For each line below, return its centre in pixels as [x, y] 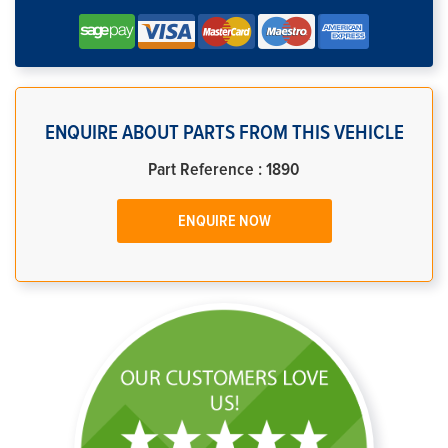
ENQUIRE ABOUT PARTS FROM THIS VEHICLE [224, 132]
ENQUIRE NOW [224, 221]
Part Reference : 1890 [224, 170]
